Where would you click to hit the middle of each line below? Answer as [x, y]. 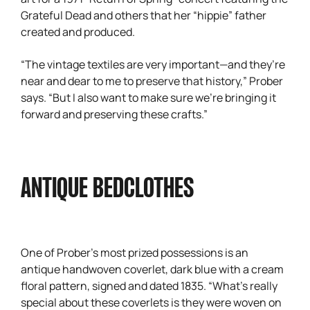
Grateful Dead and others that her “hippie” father [144, 14]
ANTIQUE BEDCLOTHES [107, 189]
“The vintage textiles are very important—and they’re [153, 63]
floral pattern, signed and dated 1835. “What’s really [149, 285]
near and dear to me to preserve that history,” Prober [152, 80]
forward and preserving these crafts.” [114, 113]
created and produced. [78, 31]
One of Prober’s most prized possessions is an [135, 252]
